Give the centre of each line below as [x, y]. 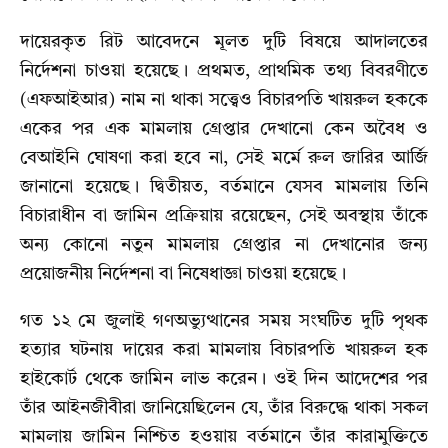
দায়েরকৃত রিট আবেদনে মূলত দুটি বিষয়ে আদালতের [224, 41]
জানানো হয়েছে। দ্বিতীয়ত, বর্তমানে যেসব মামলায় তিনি [224, 186]
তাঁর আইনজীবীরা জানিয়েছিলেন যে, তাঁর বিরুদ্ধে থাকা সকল [224, 407]
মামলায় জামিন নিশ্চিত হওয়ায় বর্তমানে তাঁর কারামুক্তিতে [224, 436]
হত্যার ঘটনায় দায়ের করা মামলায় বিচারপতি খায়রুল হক [224, 349]
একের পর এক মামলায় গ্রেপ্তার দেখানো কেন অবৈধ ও [224, 128]
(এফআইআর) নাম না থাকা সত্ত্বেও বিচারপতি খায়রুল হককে [224, 99]
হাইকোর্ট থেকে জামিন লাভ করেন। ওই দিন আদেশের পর [224, 378]
